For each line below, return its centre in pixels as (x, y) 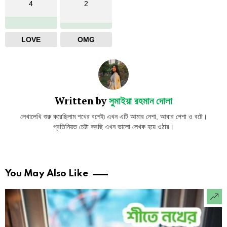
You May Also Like (47, 174)
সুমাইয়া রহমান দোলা (141, 100)
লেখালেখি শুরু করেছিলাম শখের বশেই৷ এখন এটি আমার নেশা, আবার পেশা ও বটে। (113, 117)
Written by (82, 100)
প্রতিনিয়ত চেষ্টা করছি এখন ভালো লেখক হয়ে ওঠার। (113, 127)
